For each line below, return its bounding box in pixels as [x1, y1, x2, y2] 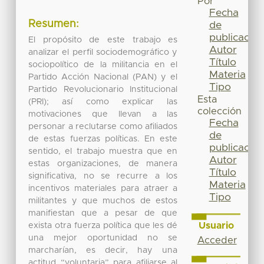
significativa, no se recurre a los [28, 171, 178, 180]
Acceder [197, 235, 237, 245]
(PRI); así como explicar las [28, 97, 178, 106]
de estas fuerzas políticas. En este [28, 134, 178, 143]
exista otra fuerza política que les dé [28, 221, 178, 230]
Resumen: [28, 19, 80, 30]
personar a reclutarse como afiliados [28, 122, 178, 131]
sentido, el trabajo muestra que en [28, 147, 178, 156]
